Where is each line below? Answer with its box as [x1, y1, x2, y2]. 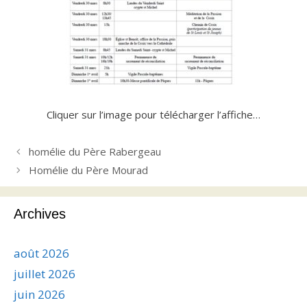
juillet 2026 [14, 265, 75, 282]
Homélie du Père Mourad [29, 162, 148, 177]
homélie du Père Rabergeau [29, 144, 161, 158]
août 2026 [14, 245, 69, 261]
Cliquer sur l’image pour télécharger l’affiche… [47, 107, 260, 121]
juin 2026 [14, 286, 65, 302]
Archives [14, 206, 66, 221]
